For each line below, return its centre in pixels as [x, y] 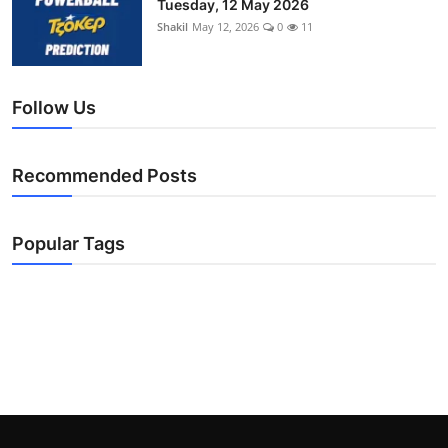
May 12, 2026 [225, 26]
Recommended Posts [104, 175]
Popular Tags [68, 243]
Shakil [172, 26]
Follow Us [54, 107]
